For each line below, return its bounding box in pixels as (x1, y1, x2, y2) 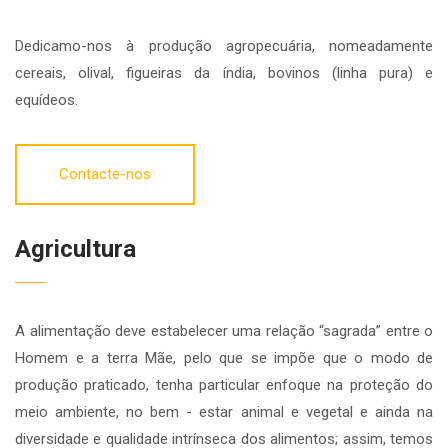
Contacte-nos (59, 165, 151, 184)
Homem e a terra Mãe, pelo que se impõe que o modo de (15, 349, 433, 368)
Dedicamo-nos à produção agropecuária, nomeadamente (15, 37, 433, 56)
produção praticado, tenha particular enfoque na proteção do (15, 376, 433, 395)
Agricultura (15, 235, 136, 264)
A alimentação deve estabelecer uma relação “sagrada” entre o (15, 322, 433, 341)
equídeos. (15, 91, 78, 110)
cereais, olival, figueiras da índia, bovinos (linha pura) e (15, 64, 433, 83)
